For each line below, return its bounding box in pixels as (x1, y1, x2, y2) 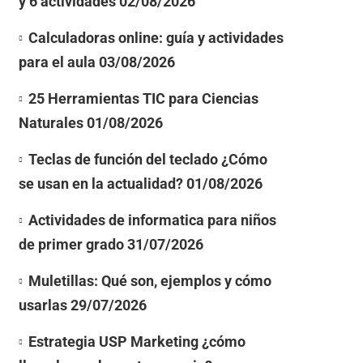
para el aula (18, 53, 96, 70)
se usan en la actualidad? (18, 174, 183, 192)
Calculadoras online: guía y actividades (28, 28, 284, 46)
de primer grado (18, 235, 124, 253)
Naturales (18, 113, 83, 131)
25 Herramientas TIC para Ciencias (28, 89, 258, 107)
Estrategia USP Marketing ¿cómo (28, 332, 246, 350)
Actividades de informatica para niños (28, 211, 276, 228)
